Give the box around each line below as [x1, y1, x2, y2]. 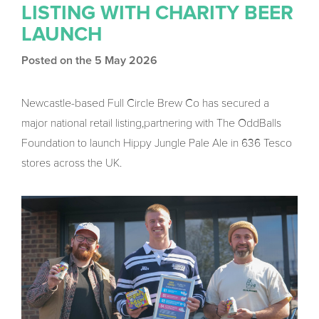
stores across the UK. [21, 156, 122, 171]
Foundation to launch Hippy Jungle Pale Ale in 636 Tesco [21, 136, 292, 151]
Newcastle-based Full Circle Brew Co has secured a [21, 96, 269, 111]
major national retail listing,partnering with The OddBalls [21, 116, 281, 131]
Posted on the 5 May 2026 [21, 55, 157, 67]
